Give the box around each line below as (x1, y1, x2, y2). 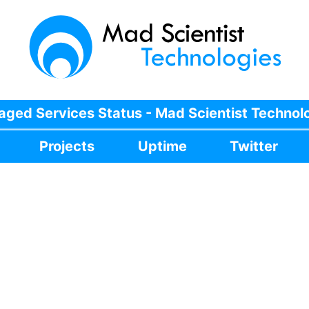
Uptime (137, 138, 187, 154)
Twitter (229, 138, 278, 154)
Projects (39, 138, 95, 154)
